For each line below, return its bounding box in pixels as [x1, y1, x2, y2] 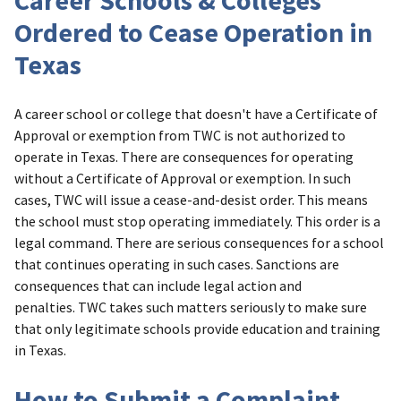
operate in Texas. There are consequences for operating [14, 148, 354, 166]
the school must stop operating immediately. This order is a [14, 212, 380, 231]
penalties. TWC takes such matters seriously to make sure [14, 298, 367, 317]
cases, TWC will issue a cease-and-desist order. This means [14, 191, 368, 209]
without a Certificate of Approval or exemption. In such [14, 169, 351, 188]
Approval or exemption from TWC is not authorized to [14, 126, 346, 145]
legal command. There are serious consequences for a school [14, 234, 384, 252]
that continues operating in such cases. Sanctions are [14, 255, 339, 274]
